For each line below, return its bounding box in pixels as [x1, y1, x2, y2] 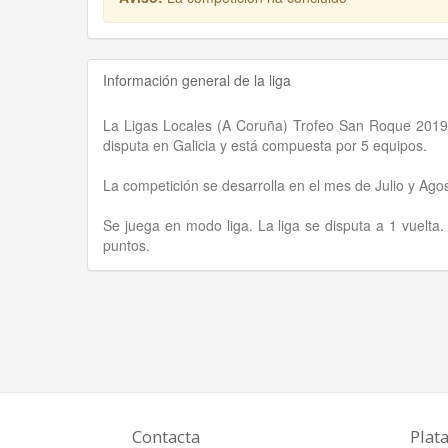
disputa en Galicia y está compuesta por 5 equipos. [103, 134, 427, 155]
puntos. [103, 234, 150, 255]
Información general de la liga [103, 69, 291, 90]
